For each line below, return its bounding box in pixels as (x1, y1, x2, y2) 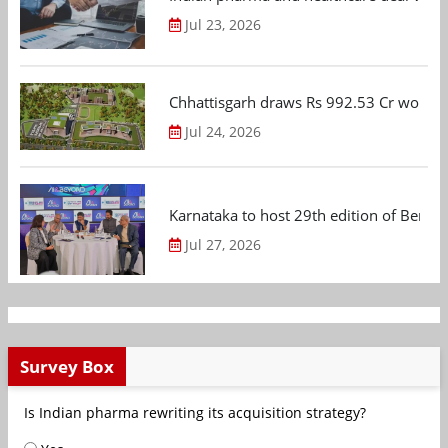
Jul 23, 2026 (185, 14, 262, 34)
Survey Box (20, 354, 114, 378)
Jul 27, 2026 (185, 235, 262, 255)
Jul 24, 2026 (185, 122, 262, 142)
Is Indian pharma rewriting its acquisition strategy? (24, 402, 366, 422)
